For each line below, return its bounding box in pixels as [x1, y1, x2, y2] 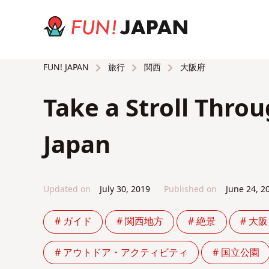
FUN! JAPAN [43, 61, 89, 74]
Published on [163, 183, 217, 196]
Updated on [43, 183, 91, 196]
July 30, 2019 [97, 183, 151, 196]
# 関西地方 [116, 214, 163, 229]
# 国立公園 [212, 245, 259, 260]
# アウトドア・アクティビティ [54, 245, 188, 260]
